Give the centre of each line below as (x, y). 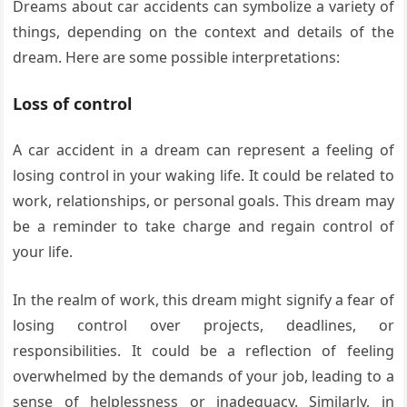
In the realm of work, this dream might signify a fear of (203, 299)
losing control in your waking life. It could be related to (203, 175)
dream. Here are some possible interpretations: (177, 57)
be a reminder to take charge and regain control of (203, 226)
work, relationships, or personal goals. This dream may (203, 200)
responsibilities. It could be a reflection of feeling (203, 350)
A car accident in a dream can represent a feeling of (203, 149)
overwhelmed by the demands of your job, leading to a (203, 376)
